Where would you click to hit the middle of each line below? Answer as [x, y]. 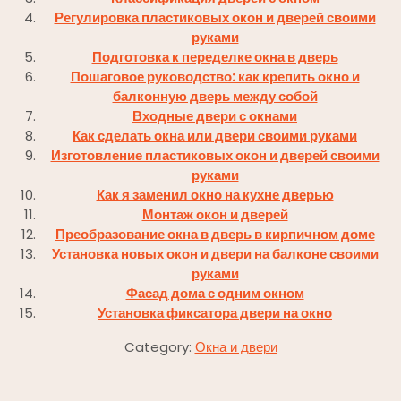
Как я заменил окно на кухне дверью [215, 194]
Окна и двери [236, 346]
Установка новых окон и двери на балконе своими [215, 253]
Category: [159, 346]
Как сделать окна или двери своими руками [215, 135]
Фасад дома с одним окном [215, 293]
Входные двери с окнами [215, 115]
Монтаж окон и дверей [215, 214]
